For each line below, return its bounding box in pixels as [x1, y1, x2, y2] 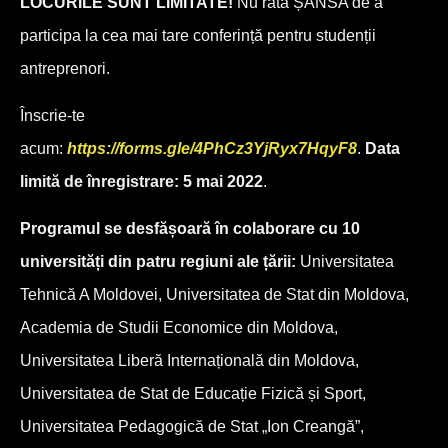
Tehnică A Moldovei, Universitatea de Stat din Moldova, [20, 286, 409, 304]
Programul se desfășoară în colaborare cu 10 [20, 220, 360, 238]
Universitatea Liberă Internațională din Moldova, [20, 352, 359, 370]
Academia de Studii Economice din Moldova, [20, 319, 338, 337]
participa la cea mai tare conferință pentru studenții [20, 26, 376, 44]
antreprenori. [20, 59, 110, 77]
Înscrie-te [20, 107, 85, 125]
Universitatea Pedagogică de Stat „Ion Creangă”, [20, 418, 364, 436]
